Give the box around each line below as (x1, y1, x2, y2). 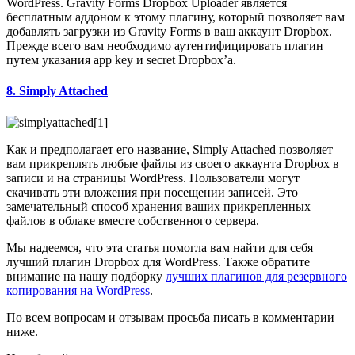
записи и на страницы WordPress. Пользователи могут (6, 170, 300, 185)
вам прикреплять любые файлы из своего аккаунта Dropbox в (6, 156, 339, 170)
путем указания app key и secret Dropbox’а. (6, 53, 236, 67)
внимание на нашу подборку (6, 269, 166, 283)
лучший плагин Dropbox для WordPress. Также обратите (6, 254, 310, 269)
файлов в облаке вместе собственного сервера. (6, 213, 259, 227)
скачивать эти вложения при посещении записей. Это (6, 185, 298, 199)
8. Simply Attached (6, 84, 108, 98)
